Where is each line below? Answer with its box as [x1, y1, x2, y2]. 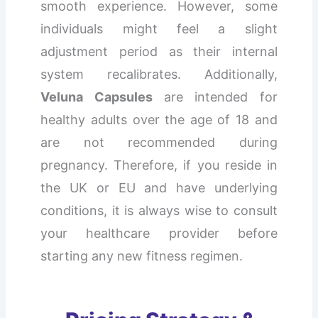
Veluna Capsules [40, 89, 153, 105]
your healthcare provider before [40, 226, 278, 241]
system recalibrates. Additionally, [40, 67, 278, 82]
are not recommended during [40, 135, 278, 150]
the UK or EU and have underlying [40, 180, 278, 196]
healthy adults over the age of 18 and [40, 112, 278, 128]
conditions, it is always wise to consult [40, 203, 278, 219]
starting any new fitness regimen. [40, 248, 243, 264]
